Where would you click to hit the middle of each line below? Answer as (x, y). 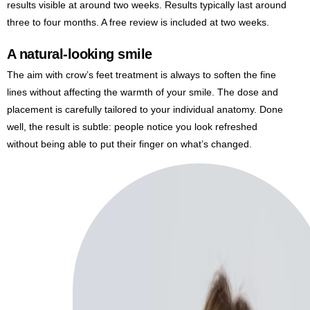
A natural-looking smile (80, 54)
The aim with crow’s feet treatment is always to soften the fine (142, 74)
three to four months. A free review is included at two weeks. (138, 22)
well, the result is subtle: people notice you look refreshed (132, 126)
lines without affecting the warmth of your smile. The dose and (143, 92)
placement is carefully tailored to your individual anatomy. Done (145, 109)
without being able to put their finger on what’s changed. (129, 144)
